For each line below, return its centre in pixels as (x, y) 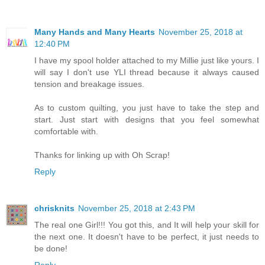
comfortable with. (66, 131)
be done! (51, 248)
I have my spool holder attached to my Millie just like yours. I (147, 60)
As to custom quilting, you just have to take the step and (147, 107)
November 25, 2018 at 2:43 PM (137, 208)
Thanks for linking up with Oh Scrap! (102, 155)
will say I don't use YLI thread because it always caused (147, 72)
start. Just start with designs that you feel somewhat (147, 119)
